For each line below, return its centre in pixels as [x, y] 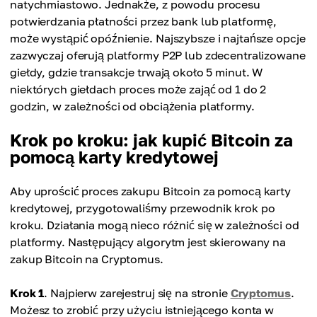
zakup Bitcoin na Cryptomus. [87, 259]
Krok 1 [27, 293]
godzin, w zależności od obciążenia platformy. [132, 106]
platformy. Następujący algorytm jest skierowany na [148, 242]
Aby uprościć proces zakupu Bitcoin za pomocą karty [150, 191]
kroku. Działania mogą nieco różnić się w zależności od [155, 225]
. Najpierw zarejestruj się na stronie [137, 293]
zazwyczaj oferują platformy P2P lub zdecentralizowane [158, 56]
